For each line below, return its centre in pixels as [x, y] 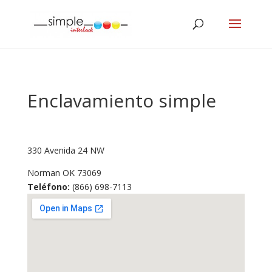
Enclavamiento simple [121, 100]
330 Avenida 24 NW [66, 150]
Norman [43, 173]
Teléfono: [48, 187]
